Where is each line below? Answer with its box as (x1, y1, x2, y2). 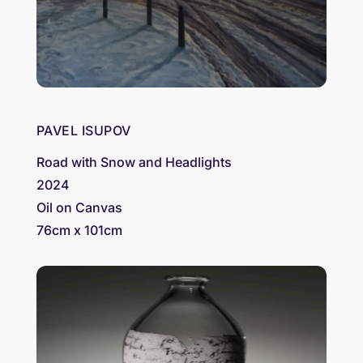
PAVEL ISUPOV (36, 122, 131, 139)
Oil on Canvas (36, 199, 122, 216)
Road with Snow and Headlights (36, 153, 232, 170)
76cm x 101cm (36, 221, 122, 238)
